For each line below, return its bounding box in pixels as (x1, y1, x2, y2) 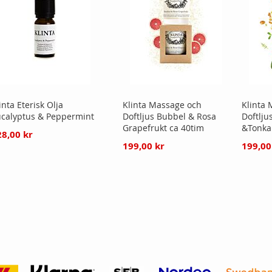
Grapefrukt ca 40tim (122, 121, 204, 134)
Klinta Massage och (122, 98, 202, 110)
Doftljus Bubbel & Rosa (122, 110, 216, 122)
